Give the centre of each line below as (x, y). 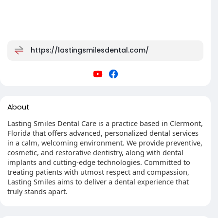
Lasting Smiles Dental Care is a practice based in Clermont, (105, 123)
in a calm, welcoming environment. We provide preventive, (105, 143)
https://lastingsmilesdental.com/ (90, 50)
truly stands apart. (37, 191)
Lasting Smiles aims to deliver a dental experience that (98, 182)
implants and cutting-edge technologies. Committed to (99, 162)
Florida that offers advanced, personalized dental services (103, 133)
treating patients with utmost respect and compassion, (98, 172)
